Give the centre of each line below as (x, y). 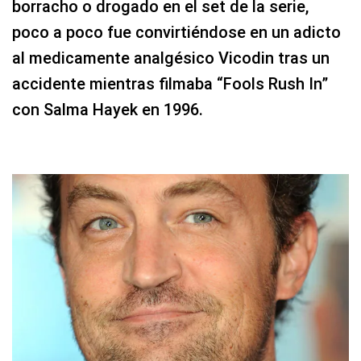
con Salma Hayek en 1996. (108, 109)
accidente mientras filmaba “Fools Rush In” (170, 83)
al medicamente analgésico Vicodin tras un (171, 58)
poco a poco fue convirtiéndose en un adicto (176, 32)
